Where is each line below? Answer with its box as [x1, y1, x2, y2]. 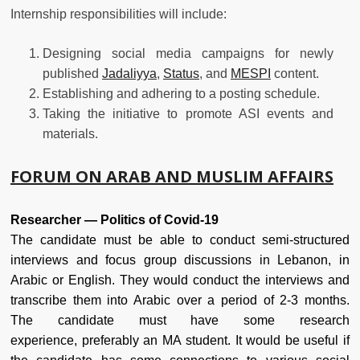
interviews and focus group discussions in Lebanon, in [10, 252, 350, 267]
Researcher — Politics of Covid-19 [10, 212, 219, 227]
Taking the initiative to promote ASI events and [43, 106, 333, 121]
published [43, 66, 102, 80]
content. [271, 66, 319, 80]
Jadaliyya [102, 66, 157, 80]
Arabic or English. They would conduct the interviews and [10, 272, 350, 287]
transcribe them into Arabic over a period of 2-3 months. [10, 292, 350, 307]
